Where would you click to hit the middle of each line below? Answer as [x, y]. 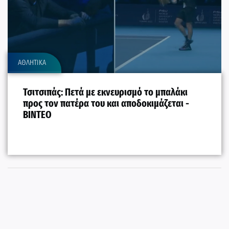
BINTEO [37, 115]
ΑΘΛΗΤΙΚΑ [32, 63]
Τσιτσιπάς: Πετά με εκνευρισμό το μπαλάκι [105, 92]
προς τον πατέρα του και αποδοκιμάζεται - [106, 104]
